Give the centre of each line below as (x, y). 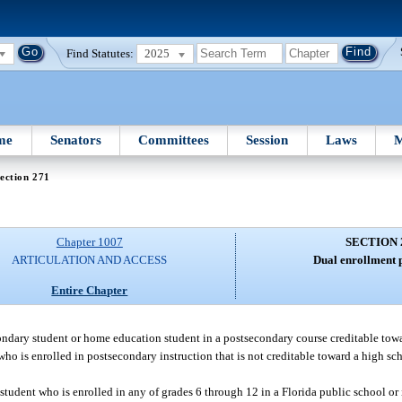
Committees (174, 140)
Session (267, 140)
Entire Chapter (90, 290)
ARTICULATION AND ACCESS (90, 260)
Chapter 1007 (89, 242)
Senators (75, 140)
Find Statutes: (100, 53)
